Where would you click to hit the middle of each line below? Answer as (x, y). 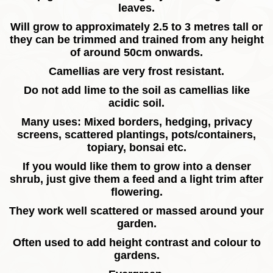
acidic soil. (136, 103)
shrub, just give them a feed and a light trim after (136, 179)
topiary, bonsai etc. (136, 148)
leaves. (136, 8)
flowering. (136, 192)
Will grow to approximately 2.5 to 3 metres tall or (136, 27)
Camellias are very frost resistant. (136, 72)
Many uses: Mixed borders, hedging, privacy (136, 122)
